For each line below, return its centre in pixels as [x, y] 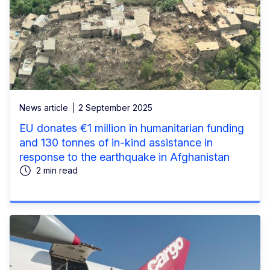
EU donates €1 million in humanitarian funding [132, 128]
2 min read [57, 171]
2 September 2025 [115, 108]
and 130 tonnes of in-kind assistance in [116, 143]
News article [44, 108]
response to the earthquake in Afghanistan [124, 157]
